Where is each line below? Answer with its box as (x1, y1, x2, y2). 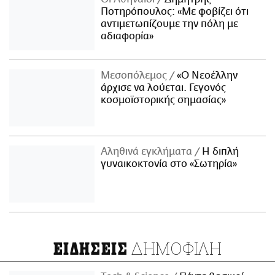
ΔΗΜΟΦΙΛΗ (128, 238, 222, 260)
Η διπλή (199, 146, 239, 158)
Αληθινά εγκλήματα (101, 146, 195, 158)
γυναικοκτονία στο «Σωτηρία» (101, 158, 238, 170)
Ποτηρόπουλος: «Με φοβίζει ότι (101, 6, 249, 18)
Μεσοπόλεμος (101, 70, 170, 82)
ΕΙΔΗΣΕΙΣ (53, 239, 128, 260)
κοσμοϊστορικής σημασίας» (101, 95, 227, 106)
